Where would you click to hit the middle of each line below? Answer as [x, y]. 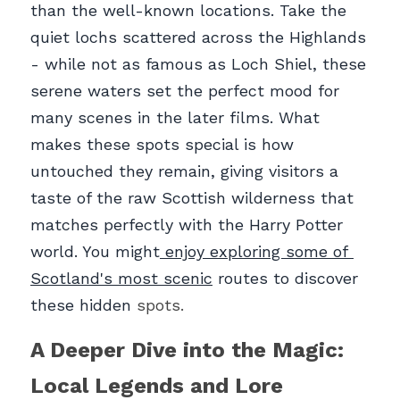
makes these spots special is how [162, 145]
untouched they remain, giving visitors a [184, 171]
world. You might [95, 252]
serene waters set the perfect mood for [185, 91]
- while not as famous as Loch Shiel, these [198, 64]
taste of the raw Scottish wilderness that [192, 198]
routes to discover [285, 279]
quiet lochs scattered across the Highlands [198, 37]
